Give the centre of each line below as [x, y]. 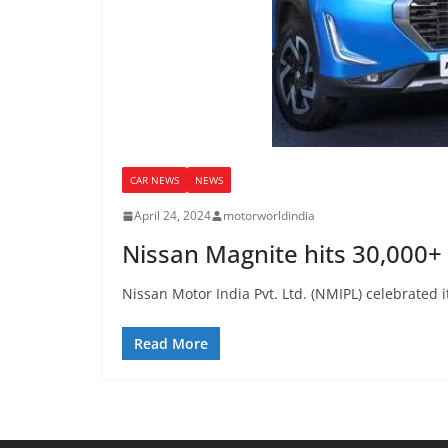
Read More [171, 343]
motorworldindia [269, 215]
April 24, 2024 [172, 215]
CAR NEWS [154, 180]
